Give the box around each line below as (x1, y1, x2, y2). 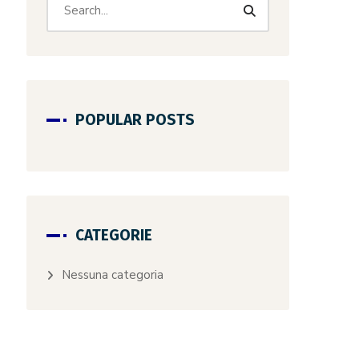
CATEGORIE (75, 226, 153, 244)
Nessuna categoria (62, 267, 164, 283)
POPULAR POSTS (75, 111, 196, 129)
